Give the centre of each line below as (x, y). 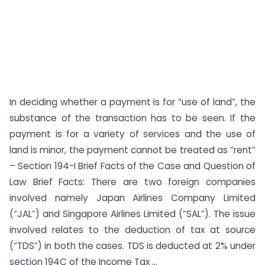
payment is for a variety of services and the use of (132, 134)
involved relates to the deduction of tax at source (132, 230)
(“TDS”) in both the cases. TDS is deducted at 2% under (132, 246)
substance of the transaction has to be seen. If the (132, 118)
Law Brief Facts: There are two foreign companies (132, 182)
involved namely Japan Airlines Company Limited (132, 198)
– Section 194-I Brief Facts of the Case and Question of (132, 166)
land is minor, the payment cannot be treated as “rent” (132, 150)
